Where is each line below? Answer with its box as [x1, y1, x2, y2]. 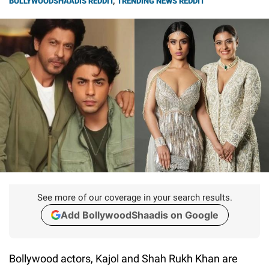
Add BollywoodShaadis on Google [60, 208, 219, 221]
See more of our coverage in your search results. [37, 192, 232, 203]
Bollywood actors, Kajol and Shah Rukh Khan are [9, 252, 238, 265]
